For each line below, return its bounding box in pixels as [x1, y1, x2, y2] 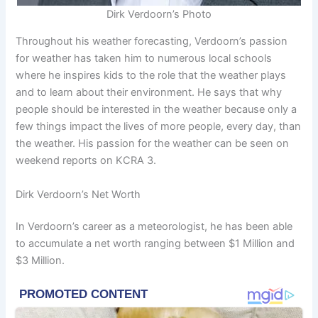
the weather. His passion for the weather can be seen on [16, 137, 290, 150]
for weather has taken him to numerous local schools [16, 52, 273, 65]
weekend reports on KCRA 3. [16, 154, 157, 168]
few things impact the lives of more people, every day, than [16, 120, 302, 133]
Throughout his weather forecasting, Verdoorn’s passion [16, 35, 288, 48]
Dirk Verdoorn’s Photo [106, 7, 212, 21]
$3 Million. [16, 254, 65, 268]
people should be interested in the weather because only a [16, 103, 297, 116]
